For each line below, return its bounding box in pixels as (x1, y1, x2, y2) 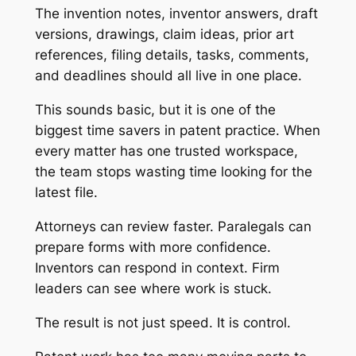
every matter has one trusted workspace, (34, 143, 298, 160)
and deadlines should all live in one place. (34, 68, 302, 84)
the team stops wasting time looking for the (34, 164, 312, 180)
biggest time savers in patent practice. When (34, 122, 320, 139)
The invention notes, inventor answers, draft (34, 6, 318, 22)
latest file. (34, 184, 98, 201)
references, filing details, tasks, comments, (34, 47, 309, 64)
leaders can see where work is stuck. (34, 280, 272, 296)
